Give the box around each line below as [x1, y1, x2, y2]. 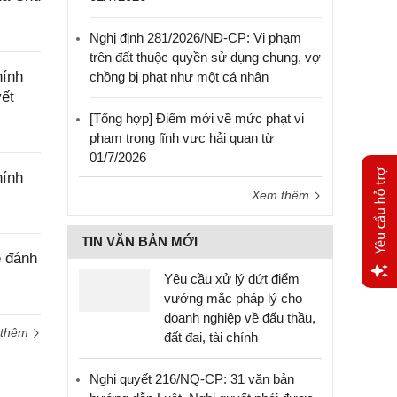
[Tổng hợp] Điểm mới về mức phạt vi [90, 111, 304, 126]
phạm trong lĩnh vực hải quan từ [90, 130, 274, 145]
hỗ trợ [362, 331, 395, 346]
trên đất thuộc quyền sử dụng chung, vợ [90, 50, 321, 65]
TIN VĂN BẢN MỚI [82, 234, 198, 249]
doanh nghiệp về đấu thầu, [164, 310, 315, 325]
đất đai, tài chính [164, 330, 258, 345]
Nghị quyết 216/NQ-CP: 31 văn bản [90, 371, 294, 386]
